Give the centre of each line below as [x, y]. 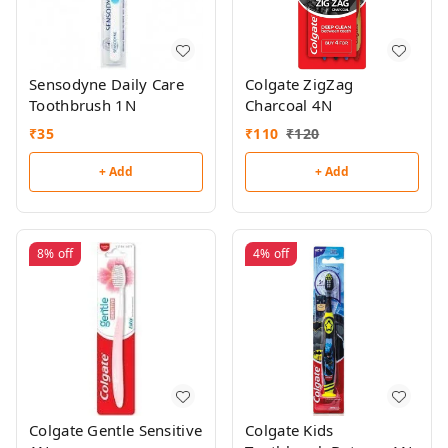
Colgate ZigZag [299, 84]
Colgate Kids [289, 430]
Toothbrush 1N [82, 105]
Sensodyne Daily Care [106, 84]
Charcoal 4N [289, 105]
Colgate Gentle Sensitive [116, 430]
